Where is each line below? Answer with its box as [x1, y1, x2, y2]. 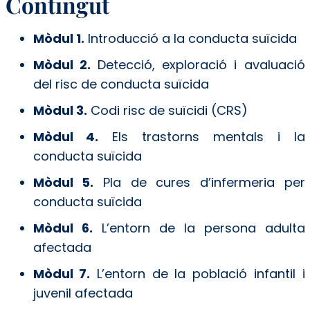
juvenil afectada [33, 284, 133, 302]
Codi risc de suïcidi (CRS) [86, 101, 248, 119]
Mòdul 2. [33, 55, 91, 73]
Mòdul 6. [33, 219, 93, 237]
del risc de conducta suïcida [33, 75, 209, 93]
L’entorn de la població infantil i [90, 264, 305, 282]
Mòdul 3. [33, 101, 87, 119]
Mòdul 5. [33, 173, 94, 191]
